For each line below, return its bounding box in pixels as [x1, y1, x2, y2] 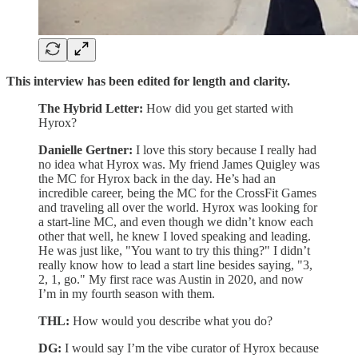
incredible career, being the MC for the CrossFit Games [38, 185, 316, 200]
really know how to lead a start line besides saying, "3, [38, 257, 312, 272]
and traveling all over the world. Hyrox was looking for [38, 200, 317, 214]
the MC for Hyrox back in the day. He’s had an [38, 171, 276, 185]
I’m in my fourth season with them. [38, 286, 215, 300]
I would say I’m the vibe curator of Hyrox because [62, 340, 319, 355]
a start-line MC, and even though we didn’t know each [38, 214, 313, 229]
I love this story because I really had [133, 142, 316, 157]
